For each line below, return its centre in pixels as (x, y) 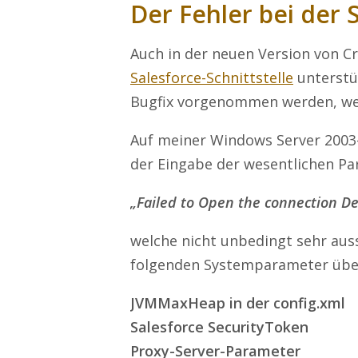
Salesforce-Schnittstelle (212, 78)
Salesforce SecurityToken (219, 327)
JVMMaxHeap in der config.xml (238, 303)
